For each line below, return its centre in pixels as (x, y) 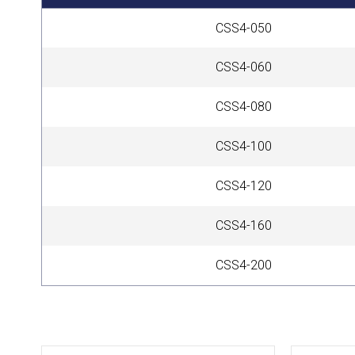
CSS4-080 (243, 106)
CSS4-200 (243, 265)
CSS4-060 (243, 67)
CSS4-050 (243, 28)
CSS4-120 (243, 185)
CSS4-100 (243, 146)
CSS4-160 (243, 225)
